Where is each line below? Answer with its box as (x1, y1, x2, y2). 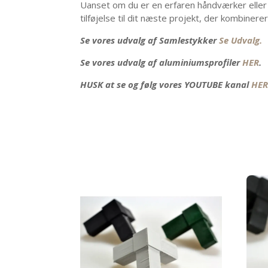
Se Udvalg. (219, 33, 263, 46)
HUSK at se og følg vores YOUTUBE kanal (80, 78, 252, 90)
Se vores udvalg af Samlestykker (80, 33, 220, 46)
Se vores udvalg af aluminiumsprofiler (80, 56, 243, 68)
